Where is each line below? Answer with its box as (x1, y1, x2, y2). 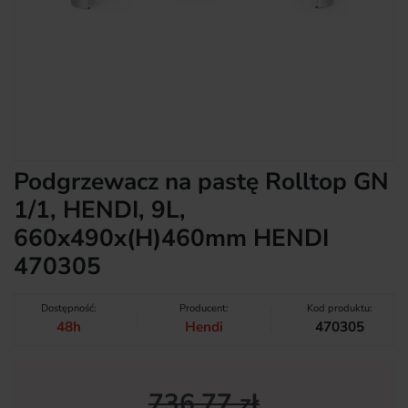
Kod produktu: (306, 301, 372, 316)
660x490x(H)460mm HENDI (14, 221, 329, 254)
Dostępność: (40, 301, 97, 316)
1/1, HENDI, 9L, (14, 193, 186, 226)
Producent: (178, 301, 229, 316)
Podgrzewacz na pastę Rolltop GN (14, 165, 389, 198)
